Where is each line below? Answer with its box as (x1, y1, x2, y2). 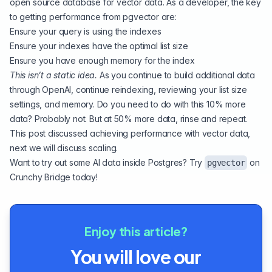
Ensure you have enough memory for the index (10, 55, 195, 66)
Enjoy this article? (84, 223, 188, 239)
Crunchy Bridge (10, 171, 71, 182)
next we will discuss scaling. (10, 142, 118, 153)
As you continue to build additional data (97, 69, 255, 80)
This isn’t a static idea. (10, 69, 97, 80)
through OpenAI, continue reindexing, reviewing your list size (10, 84, 247, 95)
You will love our (70, 245, 202, 268)
